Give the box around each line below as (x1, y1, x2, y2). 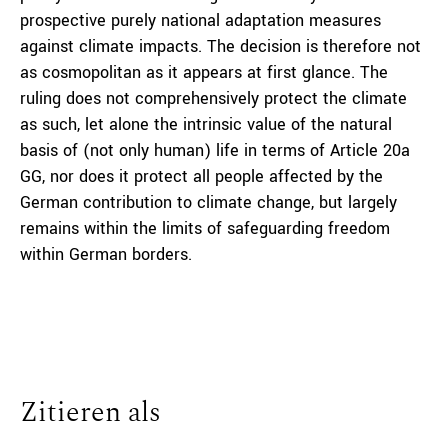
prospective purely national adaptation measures (20, 9, 381, 32)
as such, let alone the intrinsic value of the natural (20, 113, 392, 136)
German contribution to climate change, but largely (20, 191, 397, 214)
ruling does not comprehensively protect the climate (20, 87, 407, 110)
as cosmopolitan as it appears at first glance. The (20, 61, 388, 84)
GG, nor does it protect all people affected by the (20, 165, 383, 188)
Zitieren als (20, 391, 161, 434)
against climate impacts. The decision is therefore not (20, 35, 421, 58)
